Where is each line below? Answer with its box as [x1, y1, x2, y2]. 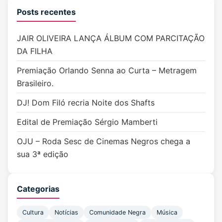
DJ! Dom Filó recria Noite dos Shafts [17, 97, 155, 108]
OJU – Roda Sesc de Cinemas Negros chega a [17, 136, 190, 146]
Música [157, 208, 177, 216]
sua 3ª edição [17, 149, 68, 159]
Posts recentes [17, 6, 76, 17]
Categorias [17, 183, 59, 194]
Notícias [55, 208, 78, 216]
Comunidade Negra [89, 208, 146, 216]
